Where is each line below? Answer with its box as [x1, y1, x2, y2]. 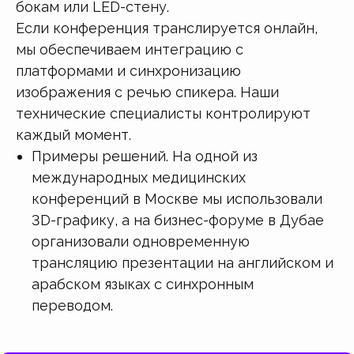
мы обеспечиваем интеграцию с [16, 40, 243, 58]
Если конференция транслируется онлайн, [16, 19, 318, 36]
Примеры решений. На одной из [32, 147, 258, 164]
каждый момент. [16, 126, 131, 143]
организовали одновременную [32, 232, 250, 250]
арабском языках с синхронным [32, 275, 254, 292]
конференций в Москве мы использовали [32, 190, 322, 207]
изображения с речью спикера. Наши [16, 83, 279, 100]
